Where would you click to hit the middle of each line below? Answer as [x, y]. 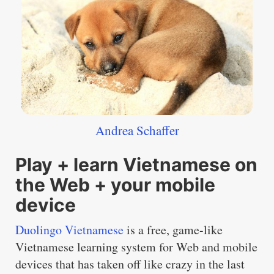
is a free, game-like [173, 230]
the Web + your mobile [115, 185]
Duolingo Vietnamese [69, 230]
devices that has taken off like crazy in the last [130, 264]
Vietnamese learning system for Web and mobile [136, 247]
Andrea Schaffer [137, 131]
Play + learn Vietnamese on [136, 165]
